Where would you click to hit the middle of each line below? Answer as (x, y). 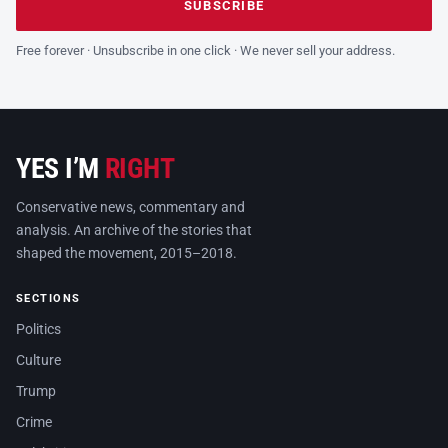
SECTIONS (48, 299)
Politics (38, 329)
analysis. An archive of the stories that (134, 230)
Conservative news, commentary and (130, 207)
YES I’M (60, 169)
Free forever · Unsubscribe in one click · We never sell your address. (205, 51)
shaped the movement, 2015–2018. (126, 253)
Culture (38, 360)
